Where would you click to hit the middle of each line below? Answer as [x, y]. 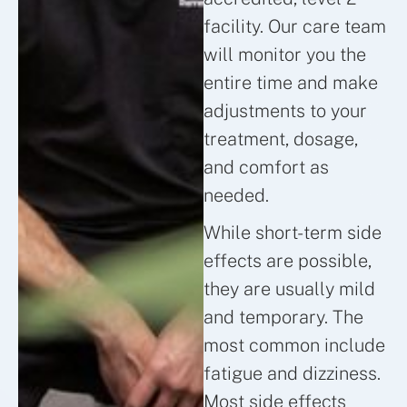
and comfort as [266, 168]
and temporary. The [283, 318]
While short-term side [293, 233]
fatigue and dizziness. [292, 374]
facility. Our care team [295, 27]
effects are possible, [288, 261]
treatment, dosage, [281, 139]
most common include [294, 346]
